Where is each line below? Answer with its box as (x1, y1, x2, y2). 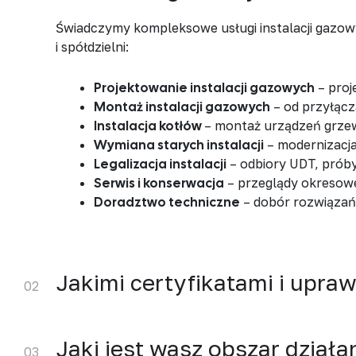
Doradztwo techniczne (94, 193, 240, 211)
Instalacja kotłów (94, 117, 204, 134)
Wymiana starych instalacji (94, 136, 264, 153)
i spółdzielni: (56, 39, 129, 56)
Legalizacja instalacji (94, 155, 226, 172)
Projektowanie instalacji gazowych (94, 79, 315, 96)
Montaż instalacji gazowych (94, 98, 270, 115)
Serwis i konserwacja (94, 174, 224, 192)
